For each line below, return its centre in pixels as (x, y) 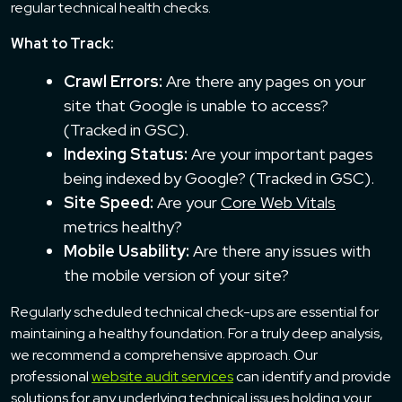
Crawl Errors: (113, 81)
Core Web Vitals (278, 202)
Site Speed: (109, 202)
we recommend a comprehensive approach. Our (164, 354)
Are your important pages (280, 153)
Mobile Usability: (127, 250)
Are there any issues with (280, 250)
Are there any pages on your (264, 81)
